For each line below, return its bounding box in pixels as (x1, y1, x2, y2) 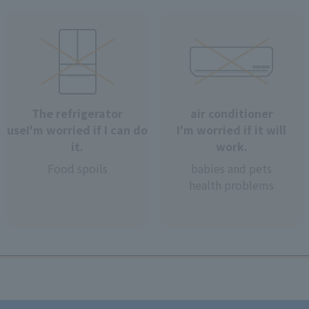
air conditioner (190, 105, 273, 122)
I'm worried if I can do (26, 121, 148, 139)
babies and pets (191, 160, 272, 177)
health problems (189, 177, 275, 194)
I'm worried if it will (177, 121, 287, 139)
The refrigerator (32, 105, 123, 122)
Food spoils (47, 160, 108, 177)
